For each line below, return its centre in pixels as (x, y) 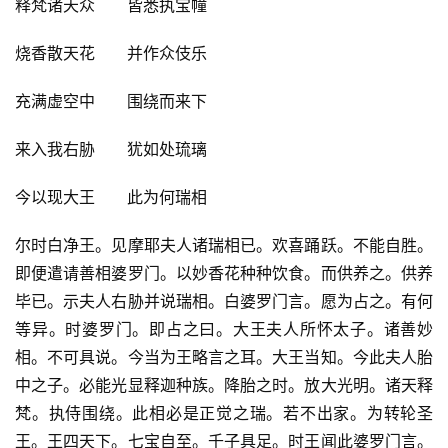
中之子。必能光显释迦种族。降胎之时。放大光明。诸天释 (224, 385)
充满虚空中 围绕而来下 (111, 101)
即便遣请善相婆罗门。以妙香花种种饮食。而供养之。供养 (224, 273)
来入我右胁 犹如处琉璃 (111, 149)
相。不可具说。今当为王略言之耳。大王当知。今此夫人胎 (224, 357)
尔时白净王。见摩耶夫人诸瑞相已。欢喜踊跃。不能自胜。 (224, 245)
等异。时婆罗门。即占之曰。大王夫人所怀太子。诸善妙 (224, 329)
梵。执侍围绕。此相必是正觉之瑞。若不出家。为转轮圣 (224, 413)
